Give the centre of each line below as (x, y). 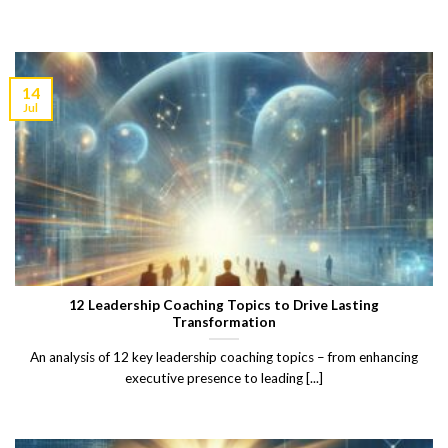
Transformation (224, 321)
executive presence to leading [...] (224, 377)
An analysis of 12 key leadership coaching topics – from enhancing (224, 356)
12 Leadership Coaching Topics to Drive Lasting (224, 304)
